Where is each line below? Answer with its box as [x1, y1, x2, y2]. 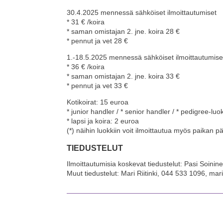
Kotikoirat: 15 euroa [67, 98, 129, 107]
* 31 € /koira [67, 18, 105, 26]
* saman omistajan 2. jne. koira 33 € [67, 72, 180, 81]
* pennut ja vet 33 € [67, 82, 128, 90]
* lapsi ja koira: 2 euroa [67, 117, 139, 125]
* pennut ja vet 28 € [67, 37, 128, 45]
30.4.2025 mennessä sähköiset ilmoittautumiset [67, 8, 217, 17]
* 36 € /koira [67, 63, 105, 71]
